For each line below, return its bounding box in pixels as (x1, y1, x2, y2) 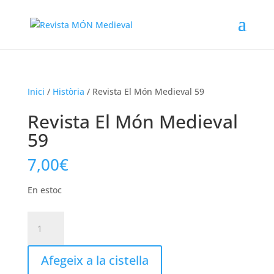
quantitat (26, 212, 65, 224)
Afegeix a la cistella (40, 252, 149, 268)
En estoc (27, 184, 62, 196)
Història (52, 86, 84, 97)
